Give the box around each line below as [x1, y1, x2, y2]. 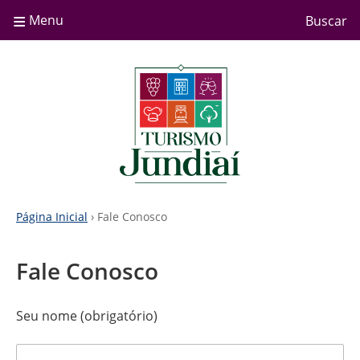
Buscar [305, 12, 347, 30]
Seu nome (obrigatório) [16, 307, 157, 325]
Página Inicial [16, 209, 88, 224]
